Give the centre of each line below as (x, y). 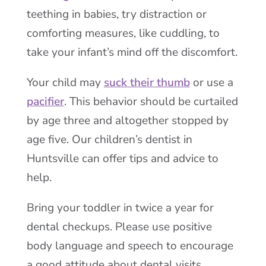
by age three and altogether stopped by (127, 121)
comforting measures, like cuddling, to (123, 33)
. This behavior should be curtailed (151, 102)
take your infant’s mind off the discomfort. (132, 52)
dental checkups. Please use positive (119, 227)
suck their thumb (147, 83)
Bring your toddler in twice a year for (120, 208)
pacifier (45, 102)
